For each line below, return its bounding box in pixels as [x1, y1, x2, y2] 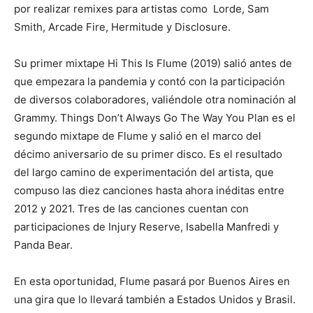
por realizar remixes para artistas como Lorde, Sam [14, 2, 269, 15]
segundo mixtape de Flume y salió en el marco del [14, 129, 261, 143]
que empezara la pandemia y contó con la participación [14, 75, 285, 88]
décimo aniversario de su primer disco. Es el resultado [14, 147, 282, 161]
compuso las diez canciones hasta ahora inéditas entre [14, 184, 284, 197]
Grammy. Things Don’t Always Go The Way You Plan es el [14, 111, 296, 124]
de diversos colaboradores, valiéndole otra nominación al [14, 93, 296, 106]
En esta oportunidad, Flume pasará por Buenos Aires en [14, 275, 290, 288]
